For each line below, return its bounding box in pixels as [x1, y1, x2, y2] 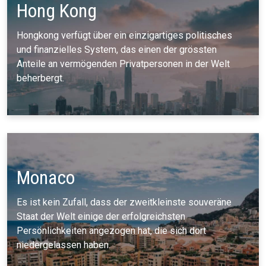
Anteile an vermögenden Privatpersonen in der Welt [17, 58, 230, 69]
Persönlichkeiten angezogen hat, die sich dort [17, 225, 206, 236]
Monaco [17, 166, 75, 189]
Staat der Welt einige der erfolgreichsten [17, 211, 185, 222]
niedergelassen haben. [17, 239, 110, 251]
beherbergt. [17, 72, 64, 84]
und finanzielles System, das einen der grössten [17, 44, 217, 55]
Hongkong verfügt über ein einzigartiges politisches [17, 30, 232, 41]
